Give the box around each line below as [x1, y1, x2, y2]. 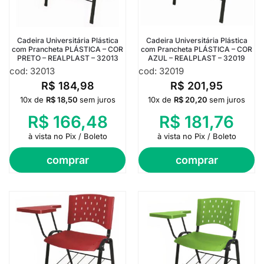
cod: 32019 [138, 65, 184, 77]
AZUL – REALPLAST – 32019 [148, 53, 245, 62]
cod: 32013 [9, 65, 55, 77]
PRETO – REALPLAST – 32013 [16, 53, 118, 62]
